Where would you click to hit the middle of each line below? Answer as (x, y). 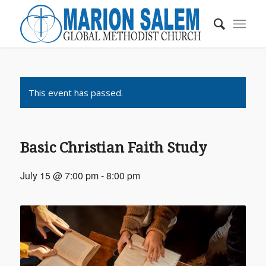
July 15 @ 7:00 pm (59, 175)
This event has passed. (75, 93)
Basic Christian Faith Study (113, 148)
